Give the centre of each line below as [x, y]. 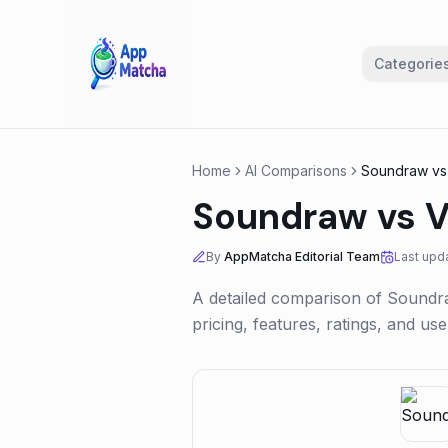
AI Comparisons [296, 170]
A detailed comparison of [289, 298]
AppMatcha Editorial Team [302, 256]
